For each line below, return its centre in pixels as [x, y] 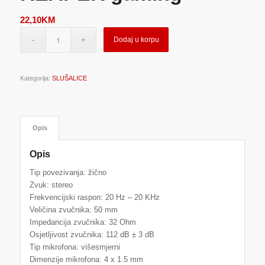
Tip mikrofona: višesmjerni [75, 247]
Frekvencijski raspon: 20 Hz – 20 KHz [94, 197]
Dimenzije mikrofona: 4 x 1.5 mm [86, 259]
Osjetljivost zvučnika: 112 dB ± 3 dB [92, 234]
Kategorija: [36, 78]
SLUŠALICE [69, 78]
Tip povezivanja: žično [68, 172]
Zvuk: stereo [51, 185]
